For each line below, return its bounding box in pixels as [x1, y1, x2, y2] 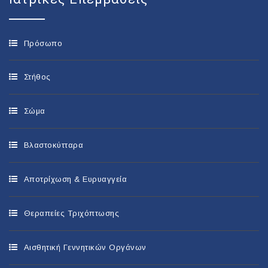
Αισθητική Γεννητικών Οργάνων [23, 242, 147, 252]
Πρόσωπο [23, 38, 62, 48]
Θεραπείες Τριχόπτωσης [23, 208, 119, 218]
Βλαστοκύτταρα [23, 140, 83, 150]
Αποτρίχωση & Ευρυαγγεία [23, 174, 127, 184]
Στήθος [23, 72, 51, 81]
